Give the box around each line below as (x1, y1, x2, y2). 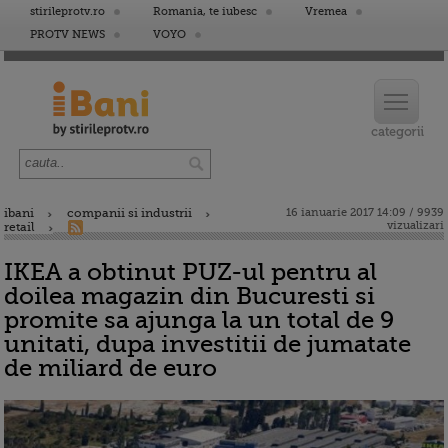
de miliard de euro (4, 354, 217, 382)
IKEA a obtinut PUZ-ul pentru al (4, 258, 377, 286)
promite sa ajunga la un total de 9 (4, 306, 394, 334)
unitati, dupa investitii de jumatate (4, 330, 411, 358)
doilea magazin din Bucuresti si (4, 282, 375, 310)
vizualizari (387, 219, 444, 232)
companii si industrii (67, 206, 192, 220)
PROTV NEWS (30, 28, 105, 41)
